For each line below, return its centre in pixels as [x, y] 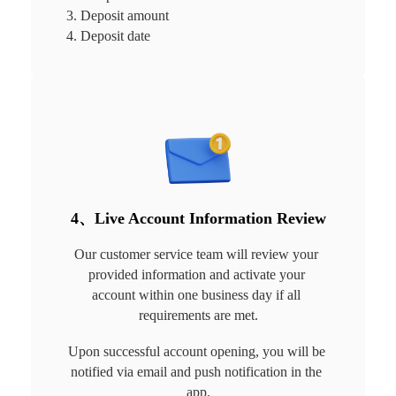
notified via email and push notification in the [198, 371]
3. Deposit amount [117, 15]
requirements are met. [198, 315]
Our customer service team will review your [198, 254]
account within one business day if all [198, 294]
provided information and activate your [198, 274]
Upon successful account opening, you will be [198, 351]
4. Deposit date [108, 35]
